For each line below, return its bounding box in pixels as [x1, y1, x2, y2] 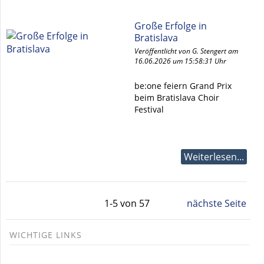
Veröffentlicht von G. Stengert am [134, 46, 238, 56]
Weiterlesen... [184, 150, 244, 163]
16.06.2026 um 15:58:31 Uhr [134, 56, 226, 66]
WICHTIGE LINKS [9, 229, 82, 240]
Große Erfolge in [134, 19, 207, 32]
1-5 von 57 [104, 197, 150, 210]
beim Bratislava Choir [134, 92, 219, 103]
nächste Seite [187, 197, 246, 210]
